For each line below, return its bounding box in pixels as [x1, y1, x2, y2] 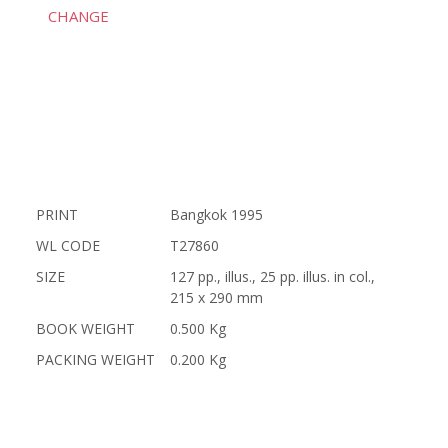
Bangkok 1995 [169, 205, 263, 224]
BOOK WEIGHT [35, 319, 135, 338]
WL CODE [35, 236, 100, 255]
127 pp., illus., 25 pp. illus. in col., [169, 267, 375, 286]
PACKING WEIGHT [35, 350, 155, 369]
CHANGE [48, 6, 110, 26]
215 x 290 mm [169, 288, 263, 307]
